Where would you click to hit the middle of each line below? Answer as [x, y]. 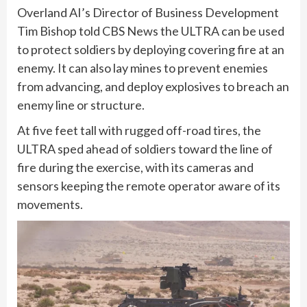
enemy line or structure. [82, 105]
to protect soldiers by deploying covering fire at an [151, 50]
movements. [51, 205]
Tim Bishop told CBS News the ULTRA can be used [151, 31]
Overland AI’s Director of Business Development [148, 13]
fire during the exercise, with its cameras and [135, 168]
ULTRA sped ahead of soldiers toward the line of [145, 149]
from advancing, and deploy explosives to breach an [153, 87]
